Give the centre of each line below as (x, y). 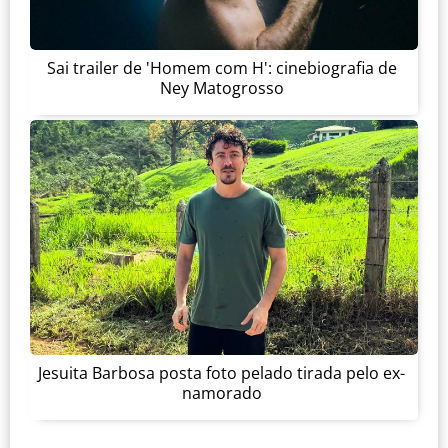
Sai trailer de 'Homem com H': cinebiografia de (221, 67)
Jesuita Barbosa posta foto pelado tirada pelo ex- (221, 372)
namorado (221, 392)
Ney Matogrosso (221, 87)
